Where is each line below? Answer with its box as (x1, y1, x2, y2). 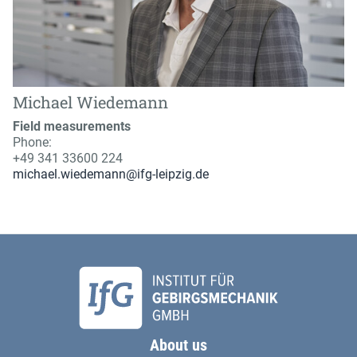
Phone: (13, 135, 52, 151)
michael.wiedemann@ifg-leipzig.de (13, 167, 209, 182)
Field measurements (13, 119, 131, 135)
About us (150, 335, 207, 355)
